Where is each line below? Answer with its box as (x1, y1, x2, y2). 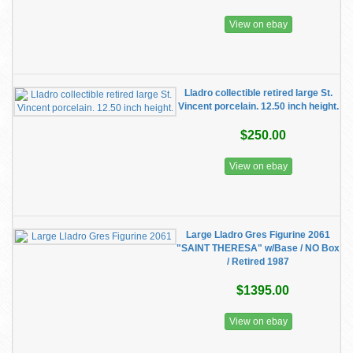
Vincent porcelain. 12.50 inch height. (177, 101, 339, 112)
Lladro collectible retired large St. (184, 87, 333, 98)
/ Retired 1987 (227, 256, 289, 267)
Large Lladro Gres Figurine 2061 (186, 229, 330, 240)
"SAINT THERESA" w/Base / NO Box (176, 243, 340, 254)
